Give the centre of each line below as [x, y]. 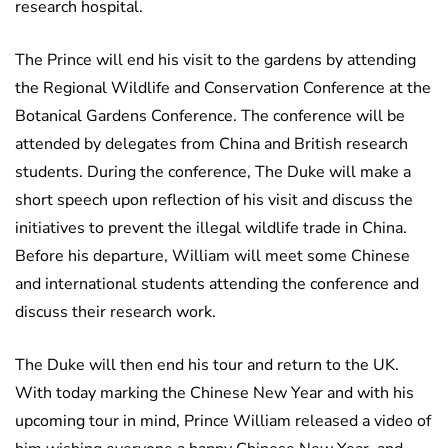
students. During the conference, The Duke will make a [213, 172]
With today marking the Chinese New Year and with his [214, 393]
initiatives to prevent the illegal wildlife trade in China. [211, 228]
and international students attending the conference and [217, 284]
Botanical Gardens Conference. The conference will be [210, 116]
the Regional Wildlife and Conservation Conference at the [223, 88]
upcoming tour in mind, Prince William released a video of [223, 421]
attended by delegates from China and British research [211, 144]
